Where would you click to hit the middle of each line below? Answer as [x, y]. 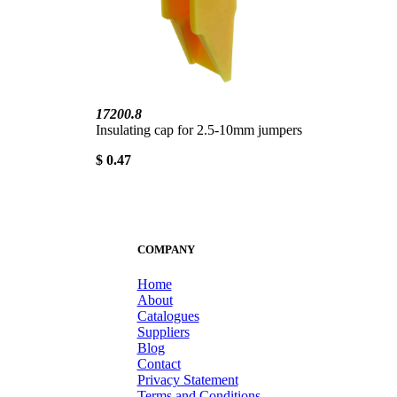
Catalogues [168, 315]
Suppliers [163, 331]
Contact [159, 363]
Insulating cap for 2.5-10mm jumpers [198, 130]
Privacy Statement [187, 379]
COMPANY [166, 249]
